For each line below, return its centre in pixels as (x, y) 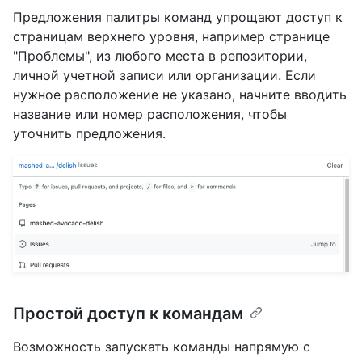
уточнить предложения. (89, 134)
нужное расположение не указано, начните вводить (180, 95)
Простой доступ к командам (128, 313)
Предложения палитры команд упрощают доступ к (178, 17)
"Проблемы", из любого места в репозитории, (160, 56)
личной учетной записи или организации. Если (164, 76)
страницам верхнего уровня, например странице (171, 37)
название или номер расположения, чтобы (150, 114)
